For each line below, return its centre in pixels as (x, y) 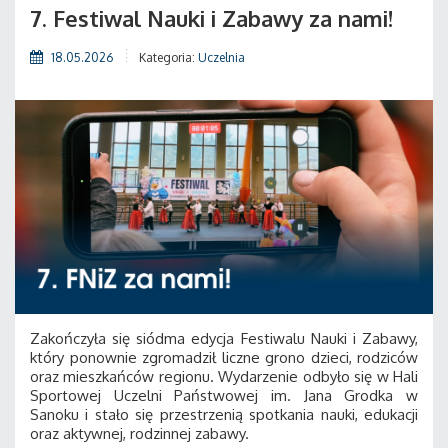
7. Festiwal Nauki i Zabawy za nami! (211, 18)
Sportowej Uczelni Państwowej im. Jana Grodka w (224, 395)
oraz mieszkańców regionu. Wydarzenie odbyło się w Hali (224, 376)
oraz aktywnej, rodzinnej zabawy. (139, 433)
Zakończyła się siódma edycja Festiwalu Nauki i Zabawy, (224, 338)
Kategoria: (167, 57)
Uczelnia (221, 57)
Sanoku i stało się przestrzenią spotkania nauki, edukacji (224, 414)
